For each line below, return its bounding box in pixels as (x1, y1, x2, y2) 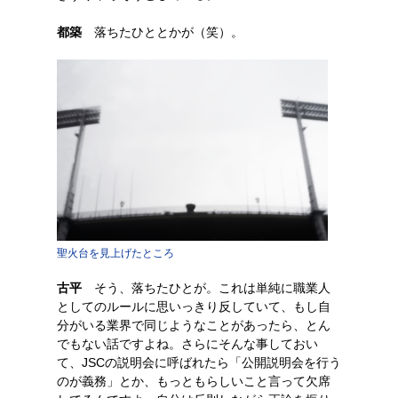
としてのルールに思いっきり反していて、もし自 (57, 299, 330, 314)
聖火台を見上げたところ (57, 246, 174, 259)
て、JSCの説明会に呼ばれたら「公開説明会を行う (57, 355, 341, 370)
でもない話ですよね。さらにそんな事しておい (57, 337, 318, 351)
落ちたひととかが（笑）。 (82, 25, 243, 39)
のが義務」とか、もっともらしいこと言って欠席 (57, 374, 330, 388)
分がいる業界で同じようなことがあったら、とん (57, 318, 330, 332)
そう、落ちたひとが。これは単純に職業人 (82, 281, 330, 295)
